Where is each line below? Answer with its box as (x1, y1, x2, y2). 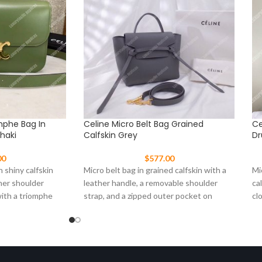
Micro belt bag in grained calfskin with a (84, 165, 226, 175)
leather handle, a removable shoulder (84, 178, 218, 188)
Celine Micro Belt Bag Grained (84, 118, 204, 130)
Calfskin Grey (84, 129, 137, 142)
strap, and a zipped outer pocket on (84, 191, 212, 201)
